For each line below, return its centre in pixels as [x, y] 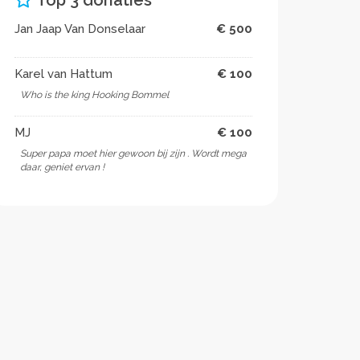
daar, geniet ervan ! [62, 167]
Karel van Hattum [63, 74]
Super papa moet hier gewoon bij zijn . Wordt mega [133, 153]
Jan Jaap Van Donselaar [80, 29]
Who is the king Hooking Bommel [94, 95]
